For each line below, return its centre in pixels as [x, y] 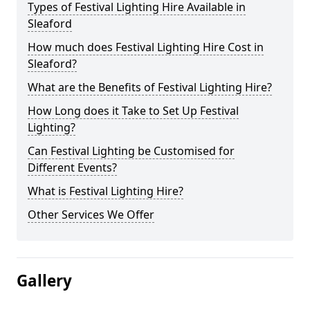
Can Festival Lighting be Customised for [131, 151]
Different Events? [72, 167]
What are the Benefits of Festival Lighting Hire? [150, 87]
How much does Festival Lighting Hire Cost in [146, 47]
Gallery [44, 281]
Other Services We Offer [91, 215]
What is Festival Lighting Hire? [106, 191]
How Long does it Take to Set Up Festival [133, 111]
